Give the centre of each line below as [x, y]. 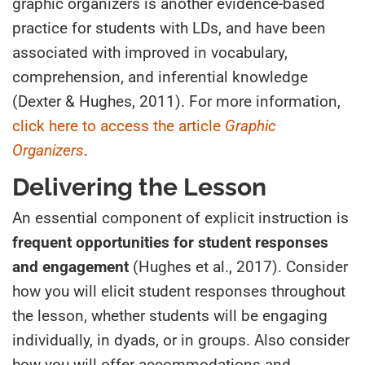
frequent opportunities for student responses [170, 242]
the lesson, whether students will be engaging [170, 315]
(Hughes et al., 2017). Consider [238, 266]
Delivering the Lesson [139, 187]
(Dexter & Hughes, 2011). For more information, [176, 101]
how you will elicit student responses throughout [179, 291]
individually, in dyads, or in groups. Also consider [181, 340]
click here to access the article [117, 125]
